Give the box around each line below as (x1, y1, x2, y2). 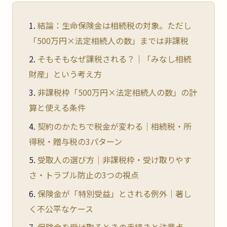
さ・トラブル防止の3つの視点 (29, 169, 139, 181)
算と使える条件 (29, 101, 86, 114)
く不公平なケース (29, 202, 93, 215)
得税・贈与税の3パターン (29, 135, 122, 147)
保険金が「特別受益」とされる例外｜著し (37, 187, 192, 200)
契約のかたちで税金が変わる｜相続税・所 (37, 120, 192, 132)
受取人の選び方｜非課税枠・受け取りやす (37, 154, 192, 166)
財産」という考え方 (29, 67, 102, 80)
